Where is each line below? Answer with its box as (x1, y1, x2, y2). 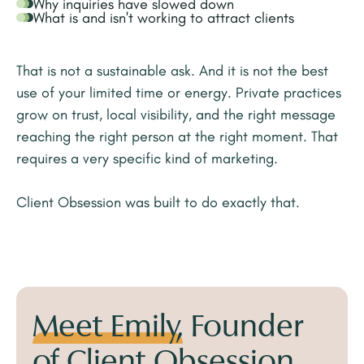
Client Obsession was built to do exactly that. (16, 193, 300, 212)
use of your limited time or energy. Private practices (16, 84, 341, 102)
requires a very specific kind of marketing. (16, 149, 278, 168)
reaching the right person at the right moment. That (16, 128, 338, 146)
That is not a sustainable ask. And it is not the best (16, 62, 328, 80)
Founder (183, 313, 303, 344)
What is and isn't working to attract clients (33, 9, 294, 28)
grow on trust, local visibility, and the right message (16, 106, 336, 124)
